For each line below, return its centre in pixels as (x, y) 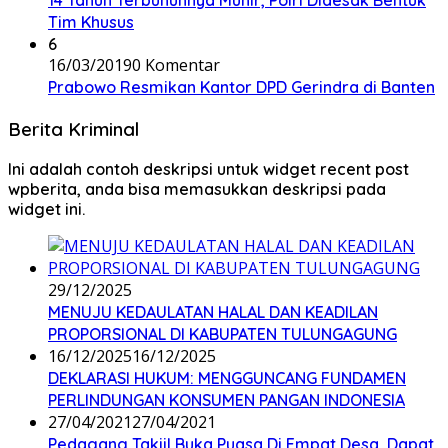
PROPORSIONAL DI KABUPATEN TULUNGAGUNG (222, 334)
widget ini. (46, 209)
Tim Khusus (91, 22)
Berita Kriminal (73, 128)
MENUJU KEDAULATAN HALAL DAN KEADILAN (213, 312)
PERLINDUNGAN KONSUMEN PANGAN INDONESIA (226, 400)
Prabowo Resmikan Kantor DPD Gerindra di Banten (241, 87)
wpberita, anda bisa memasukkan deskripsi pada (197, 189)
